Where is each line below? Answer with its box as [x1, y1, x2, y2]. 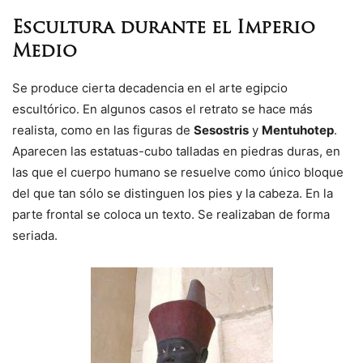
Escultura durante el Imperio [12, 19, 315, 38]
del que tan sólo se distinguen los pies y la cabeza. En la [12, 185, 333, 201]
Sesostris [194, 122, 249, 138]
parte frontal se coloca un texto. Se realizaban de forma [12, 206, 330, 222]
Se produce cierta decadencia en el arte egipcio [12, 79, 288, 96]
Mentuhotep [262, 122, 334, 138]
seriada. [12, 227, 58, 243]
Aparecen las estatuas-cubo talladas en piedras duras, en [12, 143, 340, 159]
